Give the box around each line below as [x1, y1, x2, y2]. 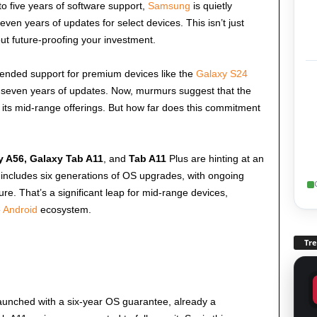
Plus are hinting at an [166, 153, 264, 165]
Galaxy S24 [195, 68, 248, 80]
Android [2, 204, 38, 216]
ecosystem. [37, 204, 91, 216]
